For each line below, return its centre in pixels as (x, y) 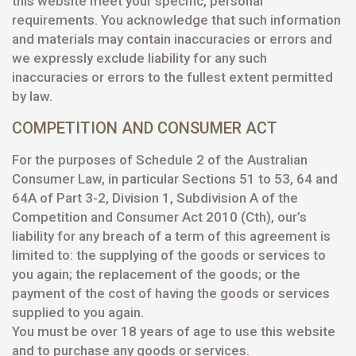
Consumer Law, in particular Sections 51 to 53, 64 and (175, 179)
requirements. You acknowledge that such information (176, 20)
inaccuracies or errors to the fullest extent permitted (172, 77)
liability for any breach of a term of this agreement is (171, 236)
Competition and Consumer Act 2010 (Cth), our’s (159, 217)
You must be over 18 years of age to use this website (174, 331)
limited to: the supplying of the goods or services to (169, 255)
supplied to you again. (78, 312)
